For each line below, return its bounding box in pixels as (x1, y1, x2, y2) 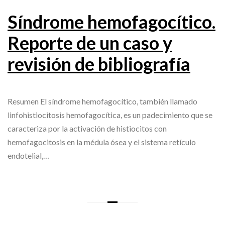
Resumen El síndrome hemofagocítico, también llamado (8, 96, 197, 106)
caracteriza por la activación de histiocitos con (8, 124, 167, 134)
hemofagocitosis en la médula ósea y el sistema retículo (8, 137, 196, 147)
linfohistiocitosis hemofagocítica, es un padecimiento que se (8, 110, 212, 120)
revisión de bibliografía (8, 53, 190, 75)
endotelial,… (8, 151, 49, 161)
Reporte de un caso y (8, 32, 172, 54)
